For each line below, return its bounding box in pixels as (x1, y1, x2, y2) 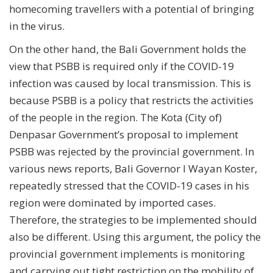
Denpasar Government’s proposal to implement (9, 127, 238, 141)
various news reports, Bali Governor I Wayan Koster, (9, 161, 257, 175)
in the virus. (9, 18, 65, 33)
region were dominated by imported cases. (9, 195, 216, 210)
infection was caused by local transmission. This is (9, 76, 251, 90)
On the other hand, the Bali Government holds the (9, 41, 246, 56)
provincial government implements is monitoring (9, 246, 245, 261)
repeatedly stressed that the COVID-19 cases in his (9, 178, 249, 193)
